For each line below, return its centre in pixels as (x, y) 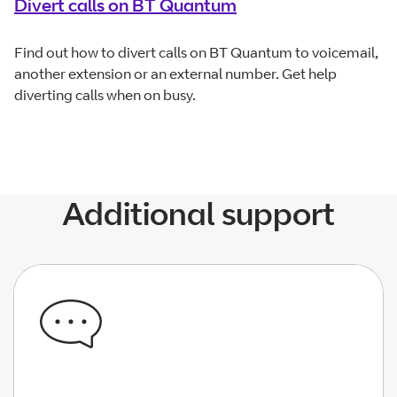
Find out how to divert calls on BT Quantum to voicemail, (196, 52)
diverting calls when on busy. (105, 94)
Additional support (198, 213)
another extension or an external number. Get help (175, 73)
